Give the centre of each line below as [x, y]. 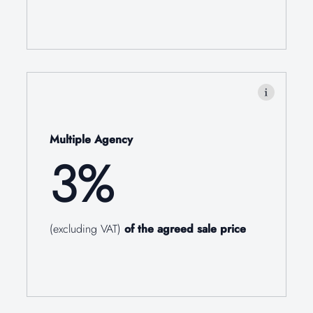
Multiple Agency [92, 140]
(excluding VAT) [87, 229]
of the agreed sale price [185, 229]
